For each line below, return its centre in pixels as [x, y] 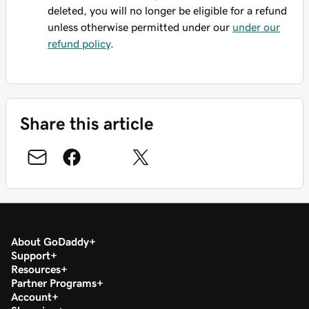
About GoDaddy [50, 241]
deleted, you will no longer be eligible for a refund [167, 10]
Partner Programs [54, 282]
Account [31, 296]
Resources [36, 269]
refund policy [79, 43]
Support [31, 255]
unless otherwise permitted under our [140, 27]
